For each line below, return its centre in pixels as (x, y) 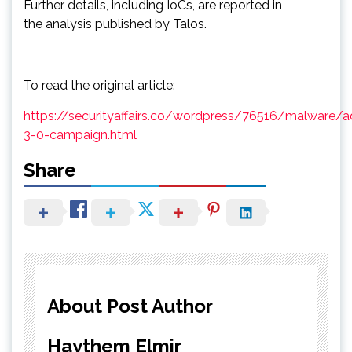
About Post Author (130, 306)
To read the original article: (99, 85)
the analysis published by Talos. (115, 24)
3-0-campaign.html (80, 134)
